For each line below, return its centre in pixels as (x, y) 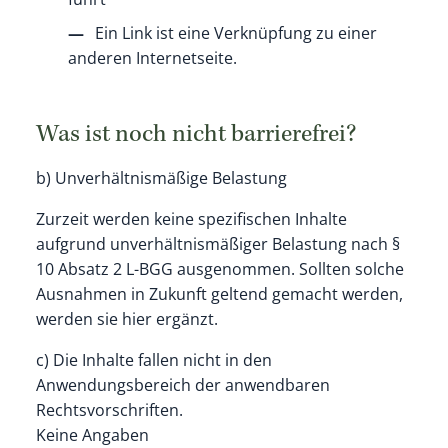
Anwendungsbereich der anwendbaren (182, 384)
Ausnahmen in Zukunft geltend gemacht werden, (219, 293)
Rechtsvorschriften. (109, 409)
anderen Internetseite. (152, 58)
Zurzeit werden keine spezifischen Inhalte (191, 218)
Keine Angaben (92, 434)
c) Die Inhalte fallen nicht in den (153, 359)
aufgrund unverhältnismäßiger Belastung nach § (217, 243)
